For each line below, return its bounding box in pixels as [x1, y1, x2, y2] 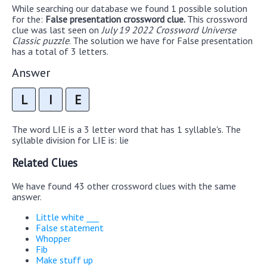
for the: [12, 13, 45, 25]
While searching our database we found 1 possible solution [12, 2, 247, 14]
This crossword [187, 13, 247, 25]
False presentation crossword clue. [45, 13, 187, 25]
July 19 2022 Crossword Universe [101, 23, 236, 36]
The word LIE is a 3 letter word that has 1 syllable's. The [12, 123, 241, 136]
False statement [36, 221, 104, 234]
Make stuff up [36, 253, 93, 266]
